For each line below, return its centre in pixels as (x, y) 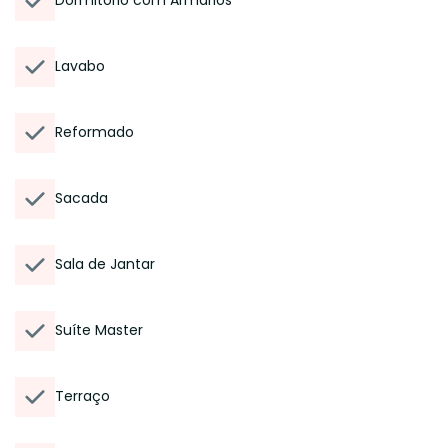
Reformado (94, 132)
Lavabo (80, 66)
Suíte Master (99, 330)
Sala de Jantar (105, 264)
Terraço (82, 396)
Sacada (81, 198)
